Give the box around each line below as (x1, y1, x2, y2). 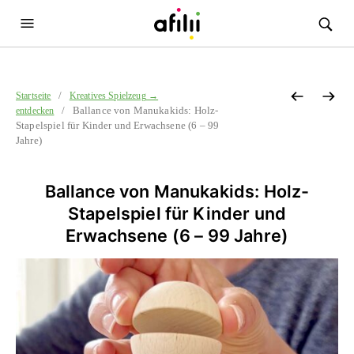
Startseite (16, 91, 51, 100)
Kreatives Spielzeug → (69, 91, 159, 100)
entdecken (16, 106, 55, 115)
